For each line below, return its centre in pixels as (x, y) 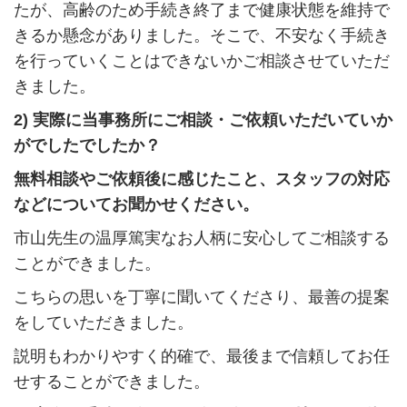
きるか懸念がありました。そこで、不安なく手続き (201, 36)
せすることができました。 (111, 382)
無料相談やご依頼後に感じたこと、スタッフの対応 (201, 179)
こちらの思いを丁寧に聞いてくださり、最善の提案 (201, 298)
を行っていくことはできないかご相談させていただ (201, 61)
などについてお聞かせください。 (136, 205)
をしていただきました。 (103, 323)
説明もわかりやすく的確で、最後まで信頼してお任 (201, 357)
